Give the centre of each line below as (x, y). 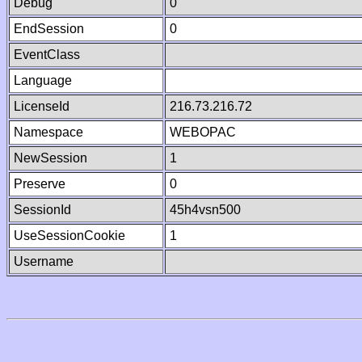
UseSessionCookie (69, 236)
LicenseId (42, 106)
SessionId (42, 210)
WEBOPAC (203, 132)
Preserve (40, 184)
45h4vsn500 (205, 210)
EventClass (47, 55)
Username (44, 261)
